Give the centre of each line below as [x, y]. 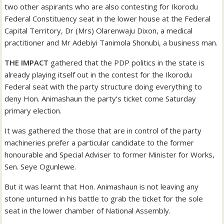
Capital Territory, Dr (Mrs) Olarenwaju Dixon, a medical [99, 31]
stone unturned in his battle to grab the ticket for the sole [104, 199]
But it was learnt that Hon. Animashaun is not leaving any [102, 187]
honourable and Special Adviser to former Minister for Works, [110, 155]
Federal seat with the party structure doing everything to [103, 87]
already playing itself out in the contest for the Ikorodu [98, 75]
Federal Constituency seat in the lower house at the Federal [108, 19]
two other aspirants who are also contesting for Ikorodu [101, 7]
